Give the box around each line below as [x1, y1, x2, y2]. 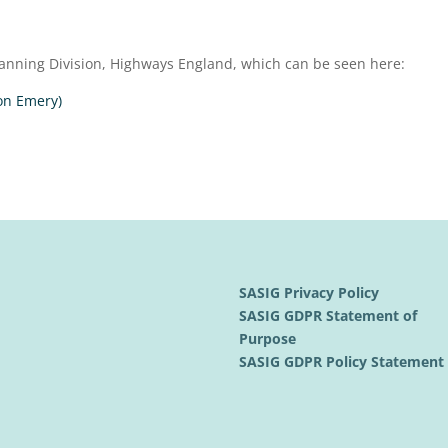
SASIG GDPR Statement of [239, 306, 418, 326]
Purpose [239, 329, 301, 349]
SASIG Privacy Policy [239, 283, 384, 303]
